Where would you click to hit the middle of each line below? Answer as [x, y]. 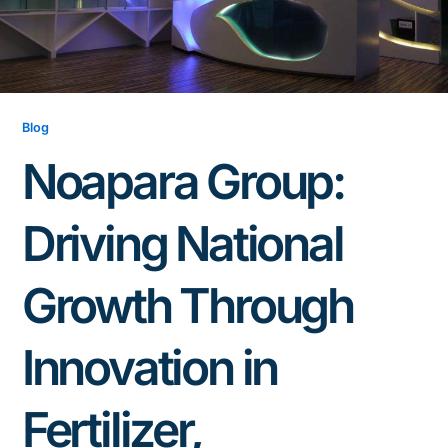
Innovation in [149, 367]
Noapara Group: [183, 181]
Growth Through [187, 305]
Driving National [182, 243]
